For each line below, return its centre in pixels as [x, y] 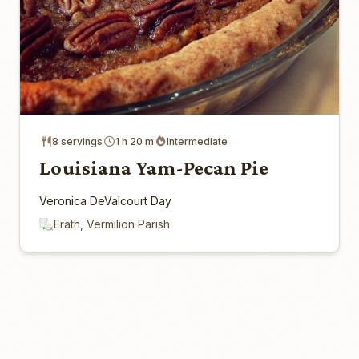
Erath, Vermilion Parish [112, 224]
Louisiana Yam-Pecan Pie [154, 168]
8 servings [77, 142]
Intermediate [197, 142]
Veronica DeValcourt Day [105, 201]
